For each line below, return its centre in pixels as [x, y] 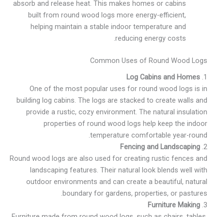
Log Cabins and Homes [163, 77]
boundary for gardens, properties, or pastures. [135, 193]
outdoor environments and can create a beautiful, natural [117, 181]
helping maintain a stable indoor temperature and [108, 26]
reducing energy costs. [151, 38]
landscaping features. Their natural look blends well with [119, 170]
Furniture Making [174, 205]
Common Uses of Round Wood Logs [149, 60]
